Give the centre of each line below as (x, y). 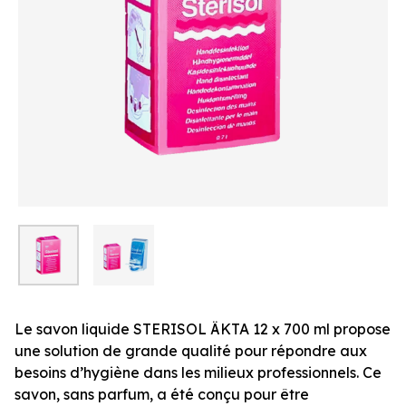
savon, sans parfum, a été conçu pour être (162, 394)
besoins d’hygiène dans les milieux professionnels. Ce (198, 372)
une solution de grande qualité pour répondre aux (191, 350)
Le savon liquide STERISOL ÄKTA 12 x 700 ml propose (203, 329)
